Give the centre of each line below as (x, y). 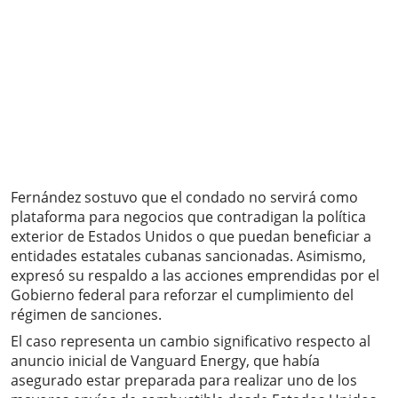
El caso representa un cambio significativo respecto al (191, 342)
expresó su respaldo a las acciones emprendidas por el (195, 276)
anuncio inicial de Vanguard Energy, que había (165, 361)
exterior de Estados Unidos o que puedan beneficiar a (191, 237)
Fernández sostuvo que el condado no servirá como (184, 198)
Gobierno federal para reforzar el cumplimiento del (182, 295)
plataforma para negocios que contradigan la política (188, 217)
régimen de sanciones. (86, 315)
